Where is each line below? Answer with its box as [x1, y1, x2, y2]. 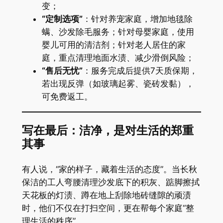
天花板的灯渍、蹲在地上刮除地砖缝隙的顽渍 [21, 190, 191, 200]
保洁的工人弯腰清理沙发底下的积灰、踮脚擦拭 [21, 177, 200, 187]
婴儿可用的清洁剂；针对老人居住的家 [41, 40, 186, 50]
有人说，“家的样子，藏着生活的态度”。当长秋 [21, 164, 197, 174]
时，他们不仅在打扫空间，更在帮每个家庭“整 [21, 203, 194, 213]
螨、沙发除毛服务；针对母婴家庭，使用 [41, 27, 194, 37]
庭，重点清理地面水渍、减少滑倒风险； [41, 53, 194, 63]
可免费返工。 [41, 92, 93, 102]
